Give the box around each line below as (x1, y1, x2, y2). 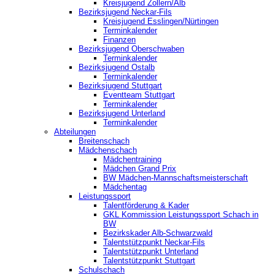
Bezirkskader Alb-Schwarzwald (103, 228, 212, 238)
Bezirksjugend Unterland (79, 108, 165, 118)
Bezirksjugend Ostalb (79, 62, 155, 72)
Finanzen (103, 34, 136, 44)
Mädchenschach (79, 145, 137, 155)
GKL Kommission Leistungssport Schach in (103, 209, 258, 219)
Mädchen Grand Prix (103, 163, 176, 173)
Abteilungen (54, 126, 96, 136)
